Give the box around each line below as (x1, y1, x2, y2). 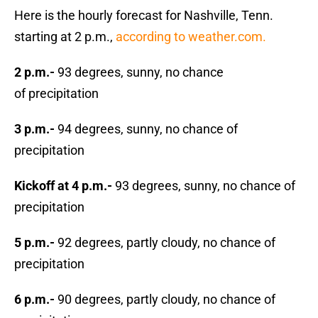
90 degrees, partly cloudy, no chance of (57, 292, 275, 307)
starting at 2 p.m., (14, 29, 116, 45)
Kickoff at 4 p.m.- (14, 178, 112, 194)
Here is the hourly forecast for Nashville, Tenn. (14, 8, 273, 23)
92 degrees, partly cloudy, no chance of (57, 235, 275, 251)
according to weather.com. (116, 29, 266, 45)
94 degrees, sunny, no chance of (57, 121, 238, 137)
